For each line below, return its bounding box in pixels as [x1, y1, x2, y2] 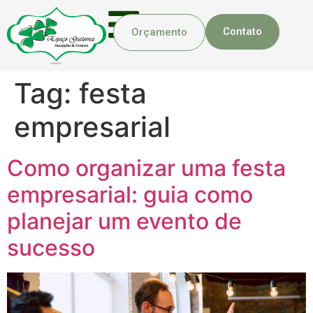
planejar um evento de [7, 207, 242, 235]
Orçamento [131, 26, 187, 38]
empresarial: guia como [7, 180, 253, 208]
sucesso [7, 233, 95, 261]
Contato [223, 25, 262, 38]
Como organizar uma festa [7, 154, 286, 182]
